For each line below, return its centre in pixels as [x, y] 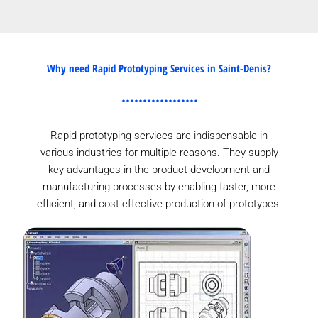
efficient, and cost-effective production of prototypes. [159, 203]
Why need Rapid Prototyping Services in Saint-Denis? [159, 68]
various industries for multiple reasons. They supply [159, 152]
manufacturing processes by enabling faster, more [159, 186]
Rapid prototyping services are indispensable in [159, 135]
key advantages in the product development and [159, 169]
